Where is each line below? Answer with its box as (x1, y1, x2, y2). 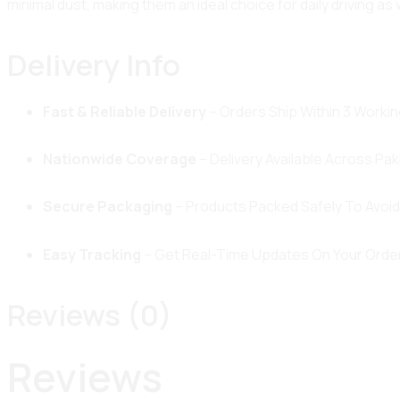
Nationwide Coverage (43, 148, 196, 169)
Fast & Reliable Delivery (43, 101, 206, 121)
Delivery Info (7, 45, 180, 86)
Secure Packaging (43, 196, 172, 217)
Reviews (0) (7, 295, 172, 336)
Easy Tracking (43, 244, 141, 264)
